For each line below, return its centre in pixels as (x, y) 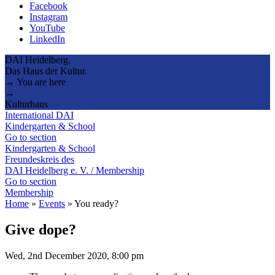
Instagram (48, 17)
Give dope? (41, 229)
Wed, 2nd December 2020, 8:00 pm (74, 255)
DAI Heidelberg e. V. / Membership (75, 170)
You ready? (96, 203)
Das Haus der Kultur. (46, 71)
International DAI (39, 115)
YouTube (47, 28)
